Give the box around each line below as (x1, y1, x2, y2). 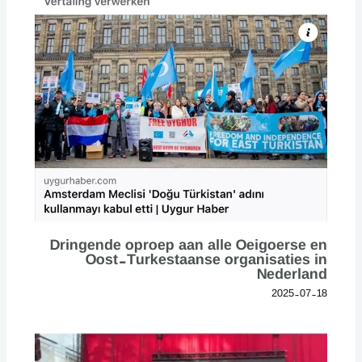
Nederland (257, 264, 328, 282)
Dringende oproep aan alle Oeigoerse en (50, 235, 328, 253)
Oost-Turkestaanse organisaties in (86, 250, 328, 267)
